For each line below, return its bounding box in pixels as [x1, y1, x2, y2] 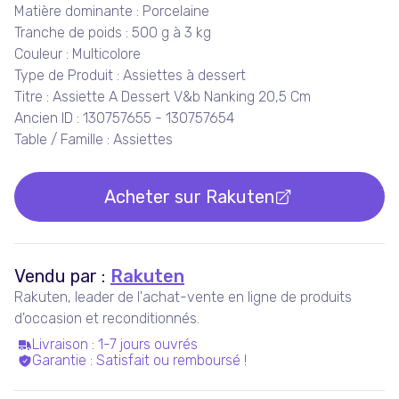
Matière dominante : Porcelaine [14, 3, 209, 20]
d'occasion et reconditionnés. [14, 310, 199, 327]
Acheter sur [103, 186, 206, 208]
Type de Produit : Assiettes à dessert [14, 67, 246, 84]
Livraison [32, 336, 88, 353]
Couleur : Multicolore [14, 45, 141, 62]
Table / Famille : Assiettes [14, 131, 173, 148]
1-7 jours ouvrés [98, 336, 198, 353]
